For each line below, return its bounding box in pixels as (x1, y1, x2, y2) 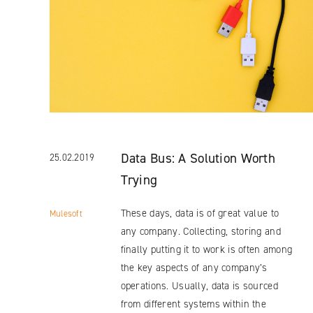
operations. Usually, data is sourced (120, 278, 278, 293)
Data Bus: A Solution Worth (120, 149, 276, 167)
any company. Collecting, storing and (120, 224, 281, 238)
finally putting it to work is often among (120, 242, 293, 256)
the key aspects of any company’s (120, 260, 268, 275)
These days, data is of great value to (120, 205, 279, 220)
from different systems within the (120, 296, 267, 311)
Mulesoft (49, 207, 82, 219)
